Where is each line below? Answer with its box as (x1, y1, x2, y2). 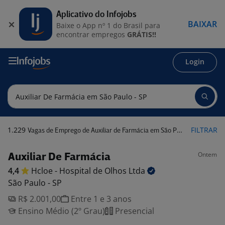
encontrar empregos (56, 29, 127, 39)
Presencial (113, 205, 154, 216)
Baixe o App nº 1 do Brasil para (56, 20, 160, 30)
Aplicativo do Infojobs (56, 10, 137, 19)
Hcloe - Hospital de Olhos (31, 165, 129, 176)
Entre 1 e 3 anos (69, 193, 132, 204)
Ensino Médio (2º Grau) (16, 205, 105, 216)
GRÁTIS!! (127, 29, 156, 39)
